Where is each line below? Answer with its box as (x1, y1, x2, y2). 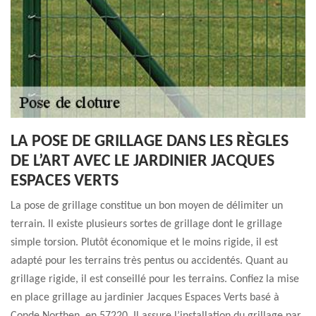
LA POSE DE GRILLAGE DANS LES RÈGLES (11, 133, 288, 150)
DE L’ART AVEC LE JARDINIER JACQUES (11, 153, 274, 170)
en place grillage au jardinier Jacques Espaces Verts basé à (11, 292, 279, 303)
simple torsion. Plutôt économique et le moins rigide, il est (11, 237, 278, 248)
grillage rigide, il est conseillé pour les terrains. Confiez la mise (11, 274, 299, 285)
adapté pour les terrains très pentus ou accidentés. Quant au (11, 255, 288, 267)
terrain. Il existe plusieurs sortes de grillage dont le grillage (11, 219, 282, 230)
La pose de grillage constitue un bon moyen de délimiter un (11, 200, 283, 212)
